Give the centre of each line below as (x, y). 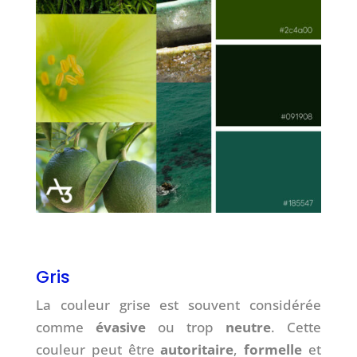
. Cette (296, 328)
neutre (249, 328)
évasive (120, 328)
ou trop (186, 328)
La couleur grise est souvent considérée (178, 305)
